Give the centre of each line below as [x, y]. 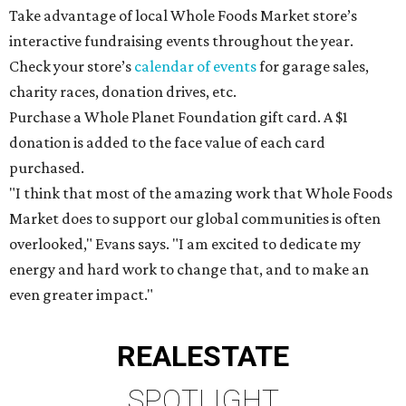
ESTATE [238, 356]
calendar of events [195, 66]
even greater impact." [81, 295]
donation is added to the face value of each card [167, 142]
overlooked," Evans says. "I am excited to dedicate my [185, 244]
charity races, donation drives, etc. [123, 92]
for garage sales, [313, 66]
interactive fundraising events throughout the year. [181, 41]
